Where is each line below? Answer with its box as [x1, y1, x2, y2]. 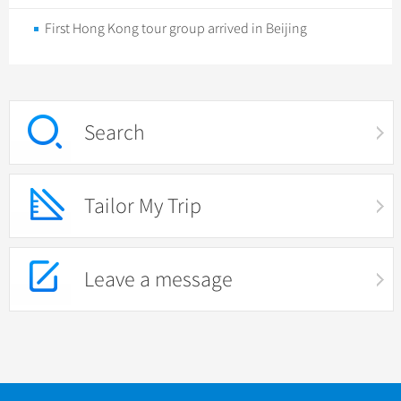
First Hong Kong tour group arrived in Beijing [45, 20, 307, 38]
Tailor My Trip [84, 192, 201, 220]
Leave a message [84, 266, 233, 294]
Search [84, 119, 145, 147]
